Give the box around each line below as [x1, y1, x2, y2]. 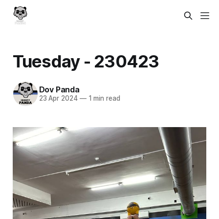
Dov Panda [39, 85, 80, 95]
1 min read [86, 94, 120, 103]
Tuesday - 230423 [12, 50, 159, 71]
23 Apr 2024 [39, 94, 78, 103]
